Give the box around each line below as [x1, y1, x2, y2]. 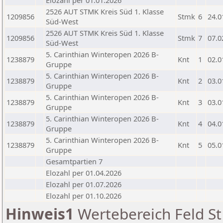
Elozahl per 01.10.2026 [46, 191, 121, 201]
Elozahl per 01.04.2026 [46, 168, 121, 178]
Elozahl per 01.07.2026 [46, 179, 121, 189]
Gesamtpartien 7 [46, 156, 103, 166]
